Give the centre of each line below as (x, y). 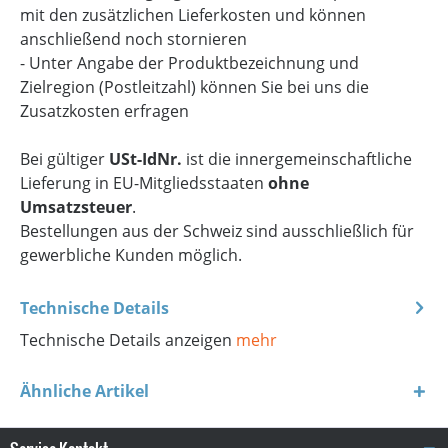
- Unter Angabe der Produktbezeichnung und (189, 62)
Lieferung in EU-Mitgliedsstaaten (144, 182)
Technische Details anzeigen (128, 339)
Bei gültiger (64, 158)
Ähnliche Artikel (84, 390)
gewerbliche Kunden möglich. (131, 254)
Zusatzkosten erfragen (104, 110)
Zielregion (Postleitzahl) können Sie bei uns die (194, 86)
